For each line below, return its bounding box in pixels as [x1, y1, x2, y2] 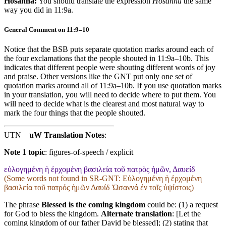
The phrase [4, 200, 41, 209]
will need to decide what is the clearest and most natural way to [4, 99, 204, 108]
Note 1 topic [4, 148, 45, 157]
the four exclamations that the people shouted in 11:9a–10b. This [4, 54, 209, 63]
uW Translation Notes [29, 131, 104, 140]
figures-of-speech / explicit [49, 148, 133, 157]
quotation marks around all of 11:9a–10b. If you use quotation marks [4, 81, 221, 90]
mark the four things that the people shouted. [4, 108, 145, 118]
